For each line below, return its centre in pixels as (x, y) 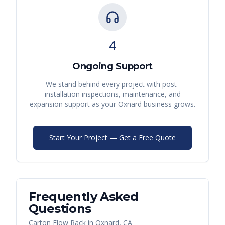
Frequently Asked (84, 197)
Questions (60, 209)
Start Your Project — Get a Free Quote (113, 138)
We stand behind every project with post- (113, 84)
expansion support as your (74, 104)
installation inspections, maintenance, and (113, 94)
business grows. (168, 104)
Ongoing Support (113, 67)
